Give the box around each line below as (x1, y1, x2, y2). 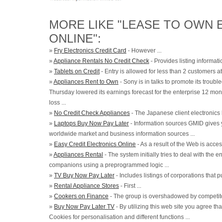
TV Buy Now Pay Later (54, 171, 114, 179)
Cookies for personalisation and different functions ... (49, 213, 190, 221)
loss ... (49, 99, 66, 106)
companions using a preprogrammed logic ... (49, 161, 169, 168)
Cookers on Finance (54, 192, 109, 200)
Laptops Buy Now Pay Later (54, 119, 129, 127)
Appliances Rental (54, 151, 103, 158)
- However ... (126, 47, 162, 54)
